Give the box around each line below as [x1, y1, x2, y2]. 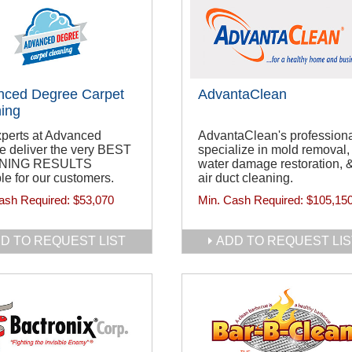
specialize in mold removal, [198, 143, 350, 157]
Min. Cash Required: [198, 193, 306, 207]
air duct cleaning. [198, 171, 293, 185]
